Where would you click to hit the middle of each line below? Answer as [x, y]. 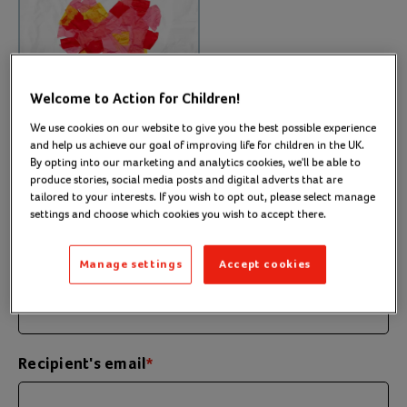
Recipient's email [83, 364]
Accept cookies [265, 264]
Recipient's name [82, 273]
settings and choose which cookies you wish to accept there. [179, 213]
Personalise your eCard [176, 229]
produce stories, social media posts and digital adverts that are [187, 179]
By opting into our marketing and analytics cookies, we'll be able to [196, 162]
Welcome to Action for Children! [135, 99]
